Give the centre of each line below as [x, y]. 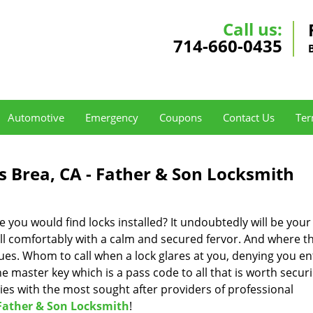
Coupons [181, 117]
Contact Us [249, 117]
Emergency [112, 117]
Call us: [253, 29]
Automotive [36, 117]
